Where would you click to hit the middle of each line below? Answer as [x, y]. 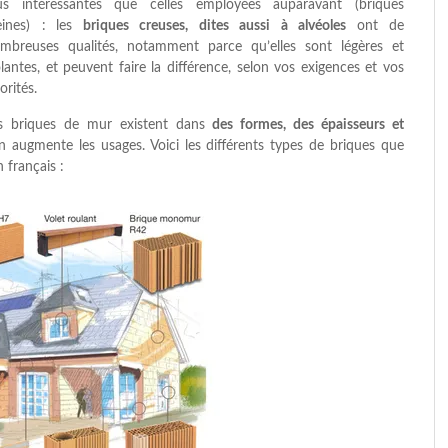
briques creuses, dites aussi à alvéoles [214, 26]
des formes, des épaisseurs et [308, 125]
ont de [380, 26]
